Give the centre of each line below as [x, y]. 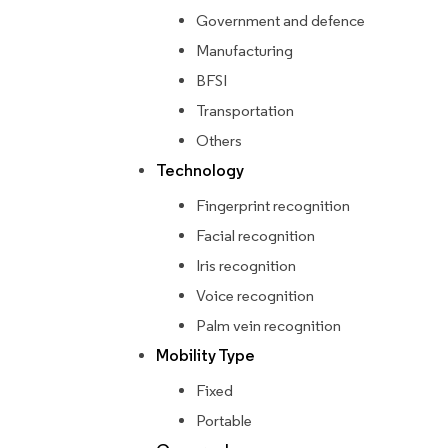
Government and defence [280, 21]
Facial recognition [255, 236]
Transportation [245, 111]
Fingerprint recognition [273, 206]
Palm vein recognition [268, 326]
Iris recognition [246, 266]
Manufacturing [244, 51]
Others [219, 141]
